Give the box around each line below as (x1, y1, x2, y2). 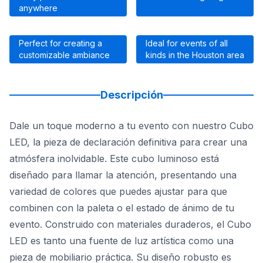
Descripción (100, 89, 163, 102)
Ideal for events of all (146, 38, 228, 49)
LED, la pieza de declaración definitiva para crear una (9, 136, 247, 149)
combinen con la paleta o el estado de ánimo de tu (9, 202, 234, 214)
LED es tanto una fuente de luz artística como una (9, 235, 234, 247)
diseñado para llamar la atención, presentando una (9, 169, 237, 181)
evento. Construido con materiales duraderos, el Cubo (9, 218, 251, 231)
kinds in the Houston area (146, 50, 244, 60)
